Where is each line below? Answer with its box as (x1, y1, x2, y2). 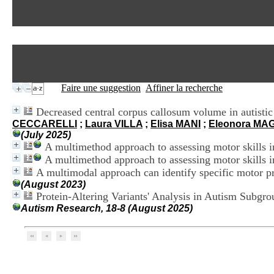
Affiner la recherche (146, 83, 223, 93)
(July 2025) (21, 130, 71, 140)
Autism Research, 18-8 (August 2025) (21, 203, 193, 213)
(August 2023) (21, 179, 86, 190)
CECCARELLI (12, 119, 77, 129)
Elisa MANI (150, 119, 201, 129)
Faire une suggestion (61, 83, 141, 93)
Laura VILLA (85, 119, 143, 129)
